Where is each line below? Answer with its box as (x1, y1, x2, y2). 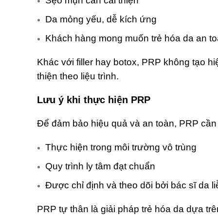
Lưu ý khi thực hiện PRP (37, 94, 150, 106)
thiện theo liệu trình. (37, 71, 119, 82)
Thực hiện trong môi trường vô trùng (45, 142, 197, 153)
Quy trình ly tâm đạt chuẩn (45, 161, 155, 172)
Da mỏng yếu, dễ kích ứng (45, 14, 157, 25)
